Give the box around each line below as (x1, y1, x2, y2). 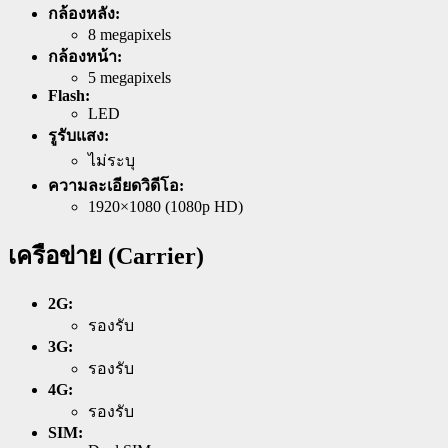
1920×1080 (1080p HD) (88, 197, 243, 215)
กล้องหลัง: (48, 4, 120, 22)
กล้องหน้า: (48, 47, 122, 65)
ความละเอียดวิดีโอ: (48, 176, 184, 194)
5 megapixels (88, 68, 171, 86)
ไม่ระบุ (88, 151, 135, 169)
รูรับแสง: (48, 126, 109, 144)
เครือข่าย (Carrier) (8, 242, 204, 269)
